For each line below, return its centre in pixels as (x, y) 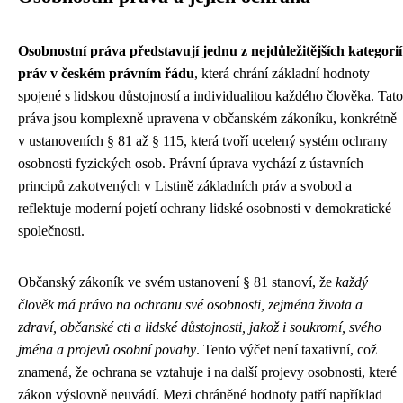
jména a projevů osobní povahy (107, 349)
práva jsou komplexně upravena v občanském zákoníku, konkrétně (207, 118)
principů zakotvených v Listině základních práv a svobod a (185, 186)
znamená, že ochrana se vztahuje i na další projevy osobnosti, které (207, 372)
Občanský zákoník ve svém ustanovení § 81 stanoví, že (177, 282)
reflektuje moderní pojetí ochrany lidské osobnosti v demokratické (205, 208)
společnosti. (51, 231)
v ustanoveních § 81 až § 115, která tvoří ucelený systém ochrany (203, 141)
